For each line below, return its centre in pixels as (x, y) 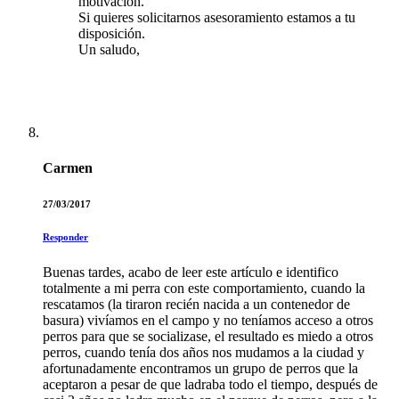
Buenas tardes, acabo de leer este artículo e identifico (191, 272)
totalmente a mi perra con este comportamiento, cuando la (204, 288)
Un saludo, (109, 50)
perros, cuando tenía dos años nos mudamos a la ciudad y (204, 352)
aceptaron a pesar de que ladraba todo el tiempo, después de (210, 384)
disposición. (112, 34)
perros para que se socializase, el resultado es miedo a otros (208, 336)
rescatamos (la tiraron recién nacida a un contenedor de (196, 304)
